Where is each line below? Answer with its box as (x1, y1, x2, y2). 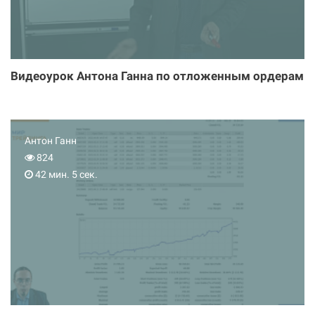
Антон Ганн (25, 134, 77, 147)
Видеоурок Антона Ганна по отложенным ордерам (11, 69, 304, 84)
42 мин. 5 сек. (33, 168, 98, 181)
